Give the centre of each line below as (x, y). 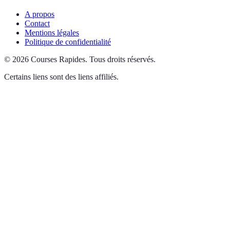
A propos (40, 14)
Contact (37, 23)
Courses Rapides (58, 59)
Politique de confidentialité (68, 42)
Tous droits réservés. (122, 59)
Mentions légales (52, 32)
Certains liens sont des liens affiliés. (61, 76)
